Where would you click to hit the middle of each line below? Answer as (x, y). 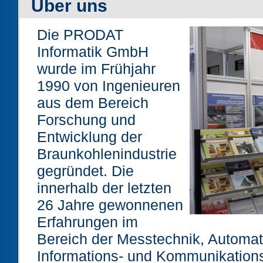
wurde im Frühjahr (96, 69)
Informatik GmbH (93, 52)
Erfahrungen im (87, 222)
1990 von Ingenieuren (109, 86)
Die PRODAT (80, 35)
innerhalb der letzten (104, 188)
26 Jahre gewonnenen (110, 205)
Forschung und (86, 120)
